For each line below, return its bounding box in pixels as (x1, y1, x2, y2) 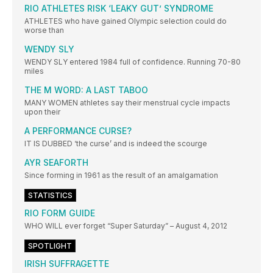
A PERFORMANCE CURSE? (24, 126, 132, 136)
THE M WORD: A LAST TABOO (24, 85, 148, 96)
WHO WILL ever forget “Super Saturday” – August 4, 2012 (24, 221, 227, 231)
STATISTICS (28, 191, 73, 200)
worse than (24, 26, 64, 35)
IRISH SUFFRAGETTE (24, 258, 109, 269)
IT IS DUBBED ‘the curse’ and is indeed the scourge (24, 139, 207, 149)
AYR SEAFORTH (24, 157, 88, 168)
